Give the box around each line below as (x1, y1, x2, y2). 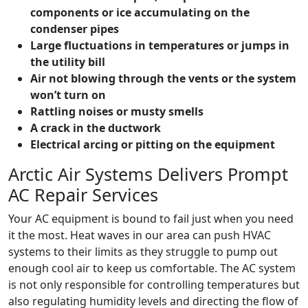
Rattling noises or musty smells (30, 104, 203, 120)
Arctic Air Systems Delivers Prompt (8, 162, 288, 186)
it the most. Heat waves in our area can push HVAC (8, 228, 271, 243)
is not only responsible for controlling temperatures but (8, 277, 300, 293)
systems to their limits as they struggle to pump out (8, 244, 278, 260)
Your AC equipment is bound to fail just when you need (8, 211, 294, 227)
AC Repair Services (8, 183, 158, 207)
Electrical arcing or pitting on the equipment (30, 137, 275, 153)
